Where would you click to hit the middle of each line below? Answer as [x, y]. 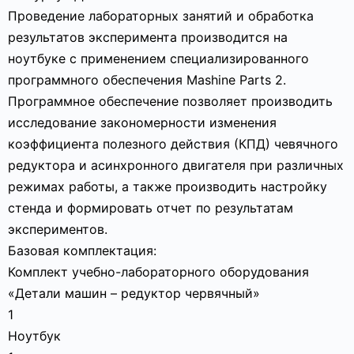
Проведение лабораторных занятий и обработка [161, 16]
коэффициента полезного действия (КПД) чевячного [173, 144]
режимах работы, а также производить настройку [168, 186]
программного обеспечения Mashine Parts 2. [147, 80]
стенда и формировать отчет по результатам [151, 208]
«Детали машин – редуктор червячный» [134, 293]
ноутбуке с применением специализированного [158, 58]
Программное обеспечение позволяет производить [170, 101]
